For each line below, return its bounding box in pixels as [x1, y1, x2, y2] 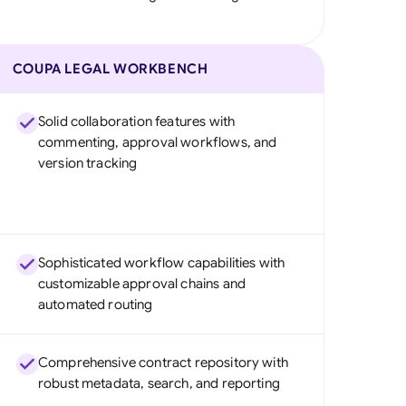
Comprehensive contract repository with [37, 354, 288, 371]
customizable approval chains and [37, 275, 246, 292]
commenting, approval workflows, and [37, 134, 277, 150]
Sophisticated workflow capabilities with [37, 255, 285, 271]
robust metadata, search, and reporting [37, 375, 280, 391]
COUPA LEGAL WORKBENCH [12, 61, 208, 77]
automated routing [37, 296, 153, 313]
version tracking [37, 155, 138, 171]
